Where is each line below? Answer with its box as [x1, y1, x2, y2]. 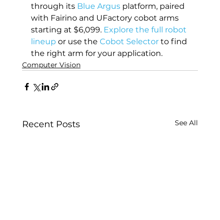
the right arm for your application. [30, 48, 163, 58]
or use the [55, 36, 100, 46]
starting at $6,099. [30, 25, 104, 34]
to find [158, 36, 189, 46]
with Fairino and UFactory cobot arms [30, 13, 181, 23]
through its [30, 1, 77, 11]
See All [175, 118, 198, 127]
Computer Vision [22, 60, 81, 69]
